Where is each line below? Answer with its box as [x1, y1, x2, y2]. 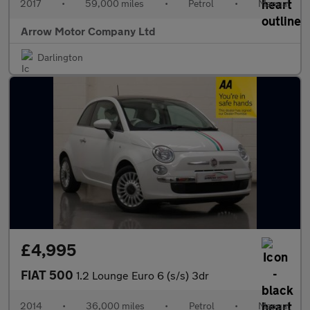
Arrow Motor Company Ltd [21, 24, 156, 37]
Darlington [37, 51, 83, 63]
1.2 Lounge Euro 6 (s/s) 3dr [76, 268, 209, 282]
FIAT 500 [21, 267, 76, 282]
